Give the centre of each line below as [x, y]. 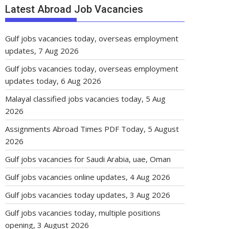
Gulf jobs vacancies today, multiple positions [83, 213]
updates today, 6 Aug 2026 [53, 81]
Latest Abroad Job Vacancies [74, 9]
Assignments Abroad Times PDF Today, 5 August [92, 129]
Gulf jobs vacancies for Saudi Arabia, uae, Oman [88, 159]
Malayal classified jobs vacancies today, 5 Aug [85, 99]
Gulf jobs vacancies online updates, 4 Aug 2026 [88, 177]
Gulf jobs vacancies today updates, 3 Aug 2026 [88, 195]
